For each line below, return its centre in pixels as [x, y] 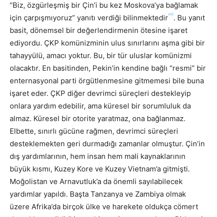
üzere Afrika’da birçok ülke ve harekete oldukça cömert [104, 206]
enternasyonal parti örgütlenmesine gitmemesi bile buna [107, 80]
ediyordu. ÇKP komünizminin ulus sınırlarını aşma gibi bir [107, 43]
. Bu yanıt [189, 17]
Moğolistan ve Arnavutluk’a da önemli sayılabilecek [96, 181]
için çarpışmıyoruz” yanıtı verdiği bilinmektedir [89, 17]
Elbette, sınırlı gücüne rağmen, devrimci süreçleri [94, 131]
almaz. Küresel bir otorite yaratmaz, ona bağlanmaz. [98, 118]
